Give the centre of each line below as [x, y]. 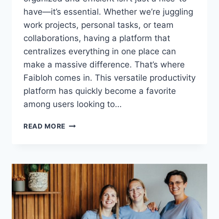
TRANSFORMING [94, 196]
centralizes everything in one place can [100, 52]
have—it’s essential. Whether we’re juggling [108, 12]
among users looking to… [73, 104]
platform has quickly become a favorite [100, 91]
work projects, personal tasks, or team [99, 25]
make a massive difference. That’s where [104, 65]
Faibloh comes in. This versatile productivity [109, 78]
